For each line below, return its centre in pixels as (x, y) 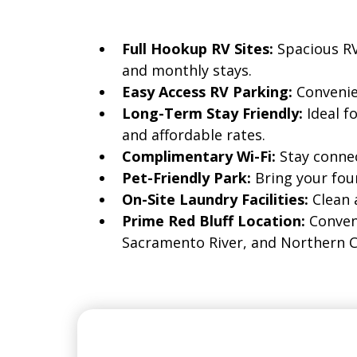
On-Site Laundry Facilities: (217, 200)
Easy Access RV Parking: (209, 92)
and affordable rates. (194, 135)
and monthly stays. (187, 71)
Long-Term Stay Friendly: (214, 114)
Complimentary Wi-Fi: (201, 157)
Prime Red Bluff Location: (216, 221)
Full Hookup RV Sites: (200, 49)
